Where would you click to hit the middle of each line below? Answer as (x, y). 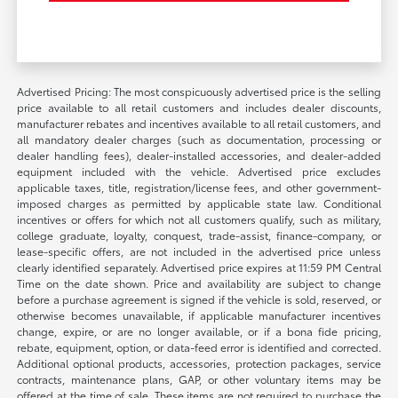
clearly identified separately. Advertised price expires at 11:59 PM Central (199, 267)
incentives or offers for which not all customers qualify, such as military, (199, 219)
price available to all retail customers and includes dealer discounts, (199, 107)
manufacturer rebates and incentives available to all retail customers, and (199, 123)
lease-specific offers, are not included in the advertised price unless (199, 251)
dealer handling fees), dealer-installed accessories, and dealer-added (199, 155)
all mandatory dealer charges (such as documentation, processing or (199, 139)
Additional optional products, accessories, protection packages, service (199, 362)
